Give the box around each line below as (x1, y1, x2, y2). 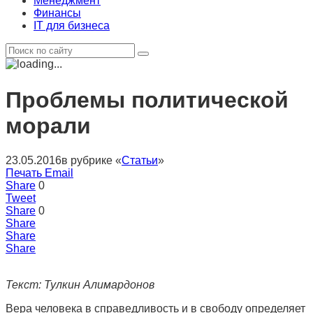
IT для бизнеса (34, 20, 110, 31)
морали (6, 113, 91, 139)
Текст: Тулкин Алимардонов (6, 278, 154, 291)
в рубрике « (61, 154, 122, 166)
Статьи (122, 154, 158, 166)
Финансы (34, 7, 81, 19)
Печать (6, 166, 42, 179)
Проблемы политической (6, 87, 289, 113)
